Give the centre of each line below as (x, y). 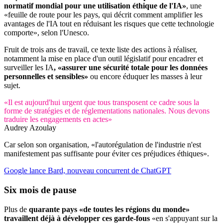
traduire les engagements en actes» (58, 119)
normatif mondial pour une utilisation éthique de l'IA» (95, 6)
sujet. (12, 86)
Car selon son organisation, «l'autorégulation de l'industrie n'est (103, 145)
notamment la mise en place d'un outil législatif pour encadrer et (104, 59)
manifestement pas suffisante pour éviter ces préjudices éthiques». (107, 154)
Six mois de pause (40, 190)
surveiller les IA (29, 68)
